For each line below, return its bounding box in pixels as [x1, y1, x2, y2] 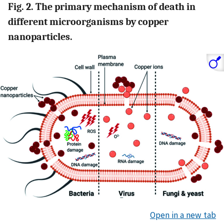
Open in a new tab [150, 209, 216, 220]
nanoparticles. [8, 30, 72, 42]
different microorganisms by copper [8, 15, 168, 27]
